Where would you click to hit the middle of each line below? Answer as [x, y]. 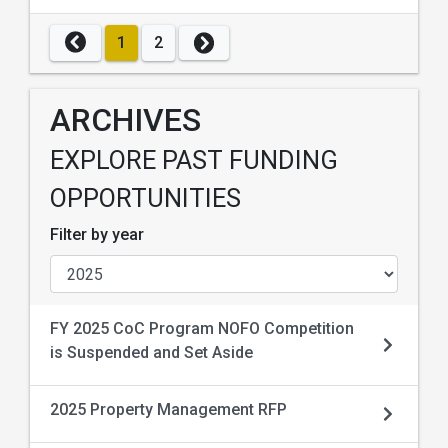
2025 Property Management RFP [168, 409]
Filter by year [97, 234]
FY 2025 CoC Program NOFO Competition [202, 328]
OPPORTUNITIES [145, 198]
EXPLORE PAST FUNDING [194, 160]
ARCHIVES [125, 120]
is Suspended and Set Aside [151, 352]
